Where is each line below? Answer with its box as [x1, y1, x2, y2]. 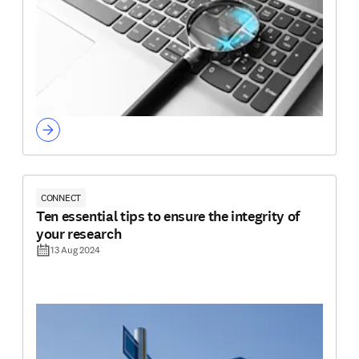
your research [36, 224, 122, 244]
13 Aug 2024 [50, 243, 100, 256]
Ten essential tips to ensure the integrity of [36, 206, 300, 226]
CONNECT [41, 191, 82, 204]
